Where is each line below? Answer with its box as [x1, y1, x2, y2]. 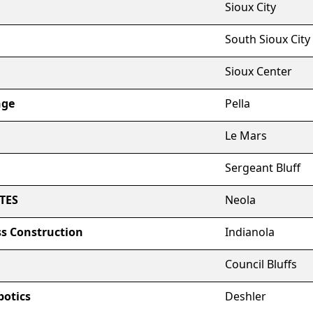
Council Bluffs [225, 256, 297, 272]
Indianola [225, 224, 275, 240]
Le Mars [225, 128, 267, 143]
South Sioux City [225, 31, 310, 47]
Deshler [225, 289, 266, 304]
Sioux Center [225, 64, 292, 79]
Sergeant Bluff [225, 160, 300, 175]
